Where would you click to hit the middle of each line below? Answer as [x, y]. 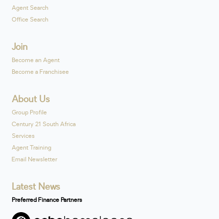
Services [23, 136]
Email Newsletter [34, 160]
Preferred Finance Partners [47, 200]
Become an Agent [36, 60]
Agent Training [32, 148]
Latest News [36, 187]
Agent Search [30, 8]
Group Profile [29, 113]
